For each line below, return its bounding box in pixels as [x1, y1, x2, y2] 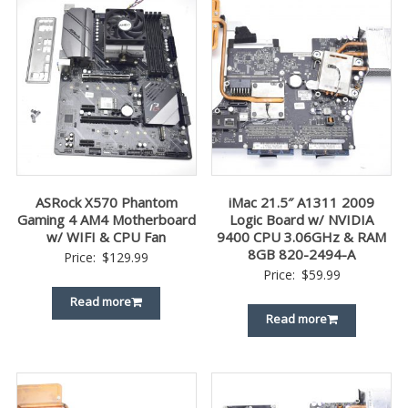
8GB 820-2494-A [248, 244, 356, 263]
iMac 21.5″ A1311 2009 [229, 192, 375, 211]
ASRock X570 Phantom [35, 192, 178, 211]
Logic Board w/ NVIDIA [229, 209, 374, 229]
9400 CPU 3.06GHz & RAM [217, 227, 387, 246]
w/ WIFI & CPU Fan [46, 227, 167, 246]
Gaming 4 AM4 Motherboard [16, 209, 196, 229]
